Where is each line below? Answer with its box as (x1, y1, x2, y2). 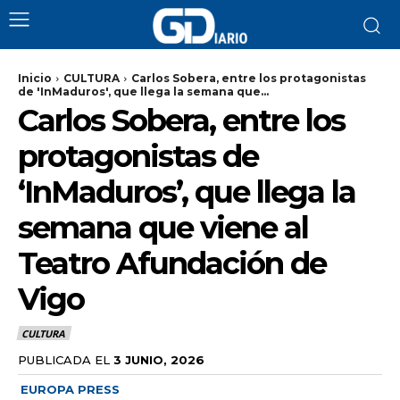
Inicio (18, 71, 52, 85)
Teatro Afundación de (18, 245, 326, 282)
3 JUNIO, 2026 (113, 352, 204, 367)
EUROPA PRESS (21, 381, 120, 396)
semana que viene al (18, 209, 308, 246)
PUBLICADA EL (18, 352, 110, 367)
